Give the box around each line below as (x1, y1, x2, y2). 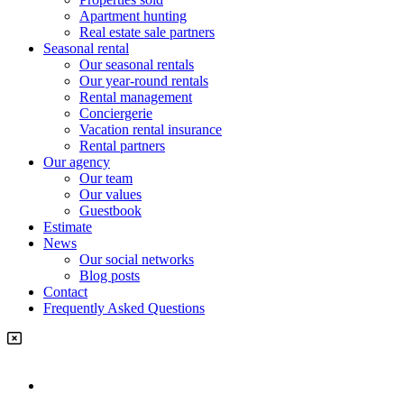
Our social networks (79, 251, 194, 267)
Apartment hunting (79, 7, 187, 23)
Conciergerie (79, 105, 152, 121)
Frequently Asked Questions (43, 299, 205, 316)
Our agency (43, 153, 110, 170)
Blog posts (79, 267, 140, 283)
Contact (43, 283, 87, 299)
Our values (79, 186, 142, 202)
